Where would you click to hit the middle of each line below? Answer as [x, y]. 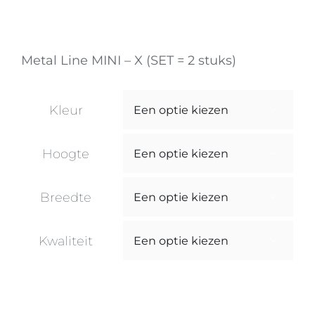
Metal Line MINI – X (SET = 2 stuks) [129, 60]
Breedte [66, 198]
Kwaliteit [66, 241]
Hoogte [66, 154]
